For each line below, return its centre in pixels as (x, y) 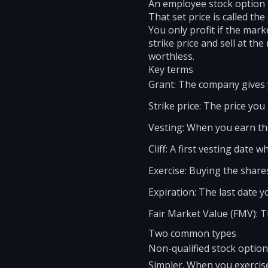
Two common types (192, 233)
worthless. (171, 56)
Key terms (171, 69)
